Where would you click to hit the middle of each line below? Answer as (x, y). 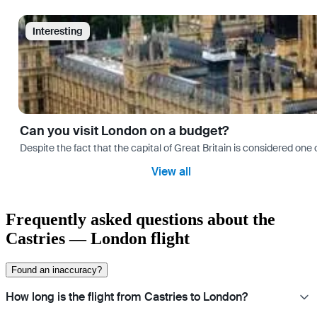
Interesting (58, 31)
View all (171, 171)
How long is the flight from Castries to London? (127, 296)
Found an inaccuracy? (57, 270)
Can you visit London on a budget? (124, 131)
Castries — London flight (98, 238)
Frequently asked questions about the (140, 219)
